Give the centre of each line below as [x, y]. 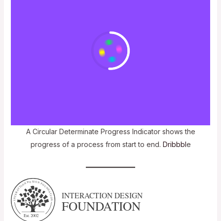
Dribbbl [174, 144]
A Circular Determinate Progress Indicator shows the [110, 131]
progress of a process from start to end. [96, 144]
